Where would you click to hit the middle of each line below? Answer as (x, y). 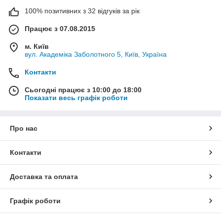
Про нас (24, 129)
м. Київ (37, 47)
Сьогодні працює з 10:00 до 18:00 (83, 90)
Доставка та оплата (44, 177)
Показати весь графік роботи (76, 98)
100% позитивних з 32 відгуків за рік (82, 11)
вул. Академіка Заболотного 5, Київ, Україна (96, 55)
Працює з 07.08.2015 (60, 29)
